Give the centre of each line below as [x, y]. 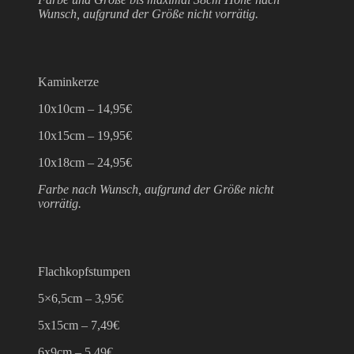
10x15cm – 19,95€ [85, 135]
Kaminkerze [68, 81]
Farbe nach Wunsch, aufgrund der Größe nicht [156, 189]
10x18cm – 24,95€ [85, 162]
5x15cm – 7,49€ [79, 325]
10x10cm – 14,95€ [85, 108]
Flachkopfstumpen [84, 271]
